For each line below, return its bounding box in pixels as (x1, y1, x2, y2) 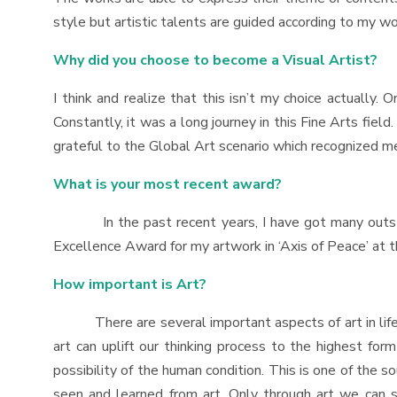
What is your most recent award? (53, 175, 282, 194)
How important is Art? (53, 275, 206, 294)
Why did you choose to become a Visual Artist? (53, 51, 378, 70)
